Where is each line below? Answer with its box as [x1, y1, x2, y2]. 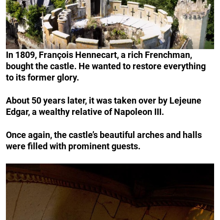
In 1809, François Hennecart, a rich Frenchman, [6, 49, 192, 60]
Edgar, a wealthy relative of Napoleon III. [6, 106, 164, 117]
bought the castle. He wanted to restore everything [6, 60, 206, 71]
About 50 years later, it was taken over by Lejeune [6, 95, 201, 106]
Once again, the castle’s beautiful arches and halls [6, 129, 202, 140]
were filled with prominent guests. [6, 140, 140, 151]
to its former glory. [6, 72, 79, 82]
